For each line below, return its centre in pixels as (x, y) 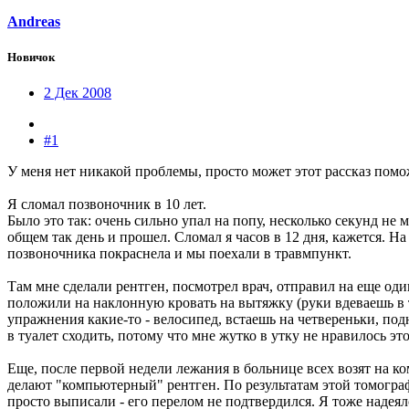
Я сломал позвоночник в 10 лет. (107, 204)
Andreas (34, 22)
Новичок (31, 58)
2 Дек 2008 (78, 93)
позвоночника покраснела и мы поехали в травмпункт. (179, 254)
